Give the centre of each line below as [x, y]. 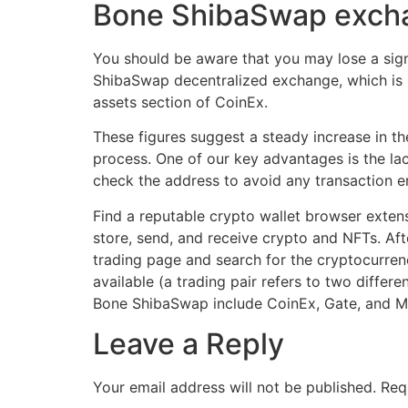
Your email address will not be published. [235, 388]
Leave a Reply [189, 344]
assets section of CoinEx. [180, 102]
